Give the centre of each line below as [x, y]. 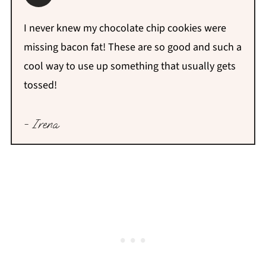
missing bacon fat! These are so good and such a [132, 47]
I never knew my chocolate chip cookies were [125, 28]
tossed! [40, 85]
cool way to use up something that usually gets [129, 66]
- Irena [41, 124]
